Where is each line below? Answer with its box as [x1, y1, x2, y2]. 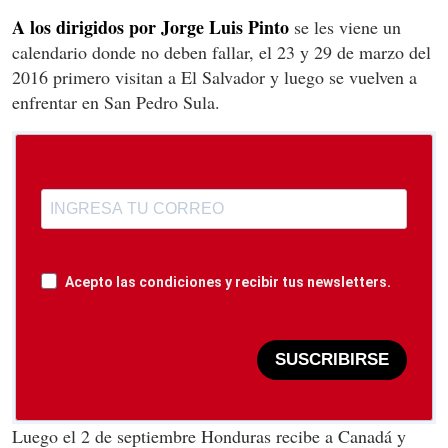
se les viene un [289, 14, 401, 39]
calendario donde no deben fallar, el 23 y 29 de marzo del [12, 39, 431, 64]
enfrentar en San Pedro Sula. [12, 89, 220, 114]
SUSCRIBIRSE [275, 350, 389, 370]
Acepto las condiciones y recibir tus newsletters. [65, 273, 391, 290]
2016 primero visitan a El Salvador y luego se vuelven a [12, 64, 417, 89]
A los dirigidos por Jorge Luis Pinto [12, 13, 289, 40]
